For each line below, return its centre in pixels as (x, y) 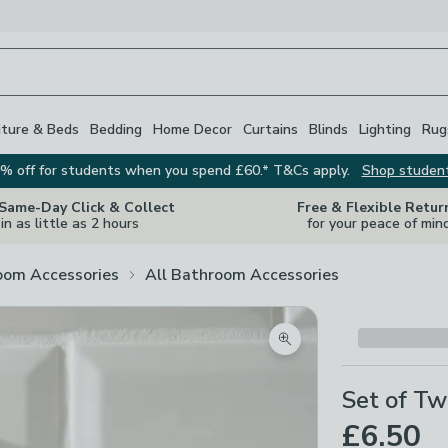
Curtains (270, 129)
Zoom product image (357, 350)
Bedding (116, 129)
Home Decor (192, 129)
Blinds (328, 129)
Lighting (385, 129)
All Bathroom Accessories (242, 274)
